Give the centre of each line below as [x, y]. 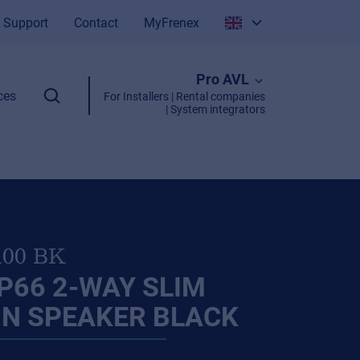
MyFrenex [172, 23]
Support [26, 23]
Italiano [270, 49]
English [270, 83]
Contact [96, 23]
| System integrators [215, 109]
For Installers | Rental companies [184, 96]
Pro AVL [222, 79]
